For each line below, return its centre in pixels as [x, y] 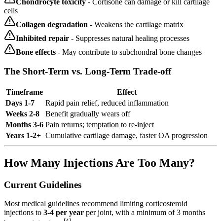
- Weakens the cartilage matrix [136, 25]
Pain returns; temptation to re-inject [100, 124]
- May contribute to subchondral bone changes [129, 52]
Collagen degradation [52, 25]
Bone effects [36, 52]
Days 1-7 [20, 103]
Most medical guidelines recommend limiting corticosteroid [96, 204]
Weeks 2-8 [22, 113]
